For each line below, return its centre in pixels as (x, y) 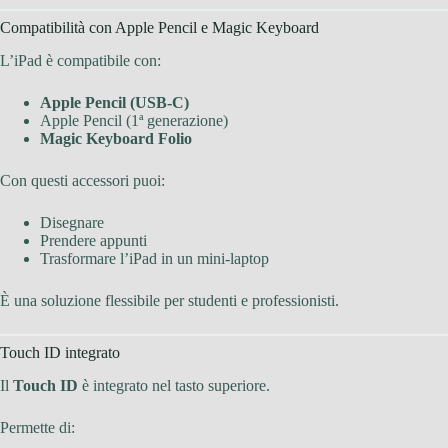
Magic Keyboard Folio (116, 138)
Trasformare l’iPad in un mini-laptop (154, 258)
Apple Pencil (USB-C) (114, 102)
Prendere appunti (93, 240)
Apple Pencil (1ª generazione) (134, 120)
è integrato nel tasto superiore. (174, 385)
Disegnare (72, 222)
